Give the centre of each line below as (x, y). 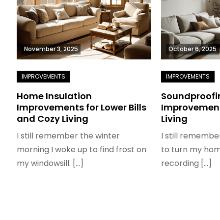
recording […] (187, 163)
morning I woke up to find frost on (81, 150)
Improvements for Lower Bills (81, 107)
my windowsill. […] (50, 163)
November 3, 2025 (51, 49)
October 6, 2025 (193, 49)
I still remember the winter (68, 136)
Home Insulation (54, 96)
